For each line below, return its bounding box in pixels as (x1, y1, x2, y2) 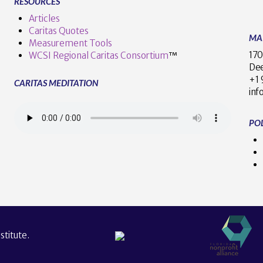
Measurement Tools (28, 37, 112, 49)
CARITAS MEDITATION (14, 77, 98, 88)
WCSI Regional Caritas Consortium (28, 49, 168, 61)
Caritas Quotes (28, 25, 89, 36)
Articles (28, 12, 60, 24)
